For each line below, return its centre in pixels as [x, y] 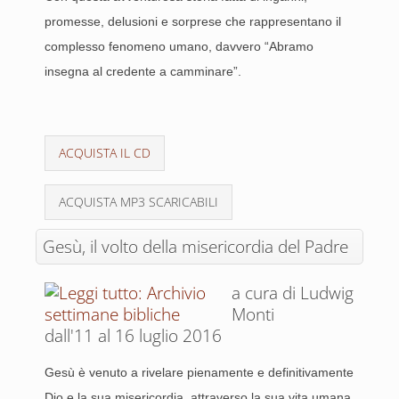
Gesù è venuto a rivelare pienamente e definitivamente [199, 372]
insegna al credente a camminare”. [143, 71]
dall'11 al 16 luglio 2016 [133, 336]
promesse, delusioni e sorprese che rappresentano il [193, 21]
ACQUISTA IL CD [105, 153]
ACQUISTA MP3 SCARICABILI [138, 202]
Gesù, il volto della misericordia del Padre [195, 247]
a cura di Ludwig [293, 293]
